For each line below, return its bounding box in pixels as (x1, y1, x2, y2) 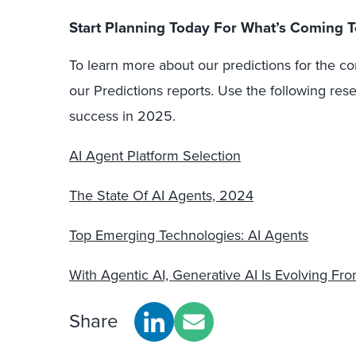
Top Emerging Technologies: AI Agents (69, 224, 308, 246)
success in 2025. (69, 105, 176, 126)
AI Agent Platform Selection (69, 145, 241, 166)
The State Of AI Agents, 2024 (69, 184, 253, 206)
